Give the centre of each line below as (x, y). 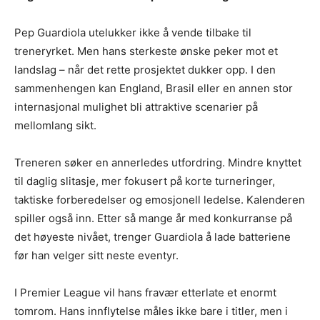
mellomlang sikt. (55, 125)
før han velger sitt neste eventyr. (96, 255)
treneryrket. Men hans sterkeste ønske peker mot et (146, 51)
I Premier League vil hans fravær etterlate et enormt (145, 292)
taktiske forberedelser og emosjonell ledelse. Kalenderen (160, 199)
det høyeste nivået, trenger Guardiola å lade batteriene (152, 236)
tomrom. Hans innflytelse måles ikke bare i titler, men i (151, 311)
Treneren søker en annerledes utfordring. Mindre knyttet (158, 162)
